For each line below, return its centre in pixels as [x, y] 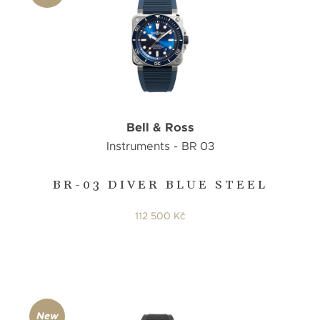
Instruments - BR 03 [160, 147]
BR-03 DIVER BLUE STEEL [160, 185]
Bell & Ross [160, 127]
